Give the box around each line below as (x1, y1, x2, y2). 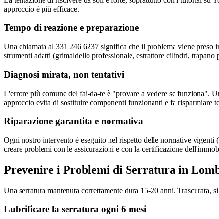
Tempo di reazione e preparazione (4, 22, 139, 33)
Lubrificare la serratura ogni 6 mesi (4, 204, 146, 215)
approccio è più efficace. (4, 4, 79, 13)
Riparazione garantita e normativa (4, 116, 143, 127)
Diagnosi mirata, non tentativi (4, 69, 124, 80)
